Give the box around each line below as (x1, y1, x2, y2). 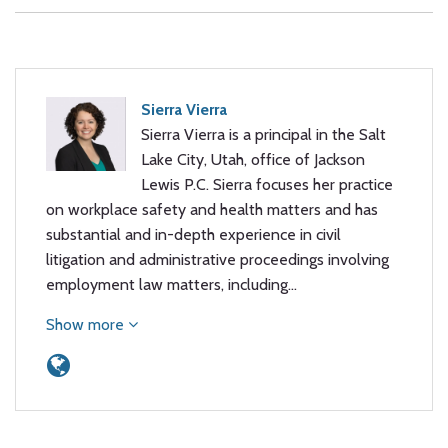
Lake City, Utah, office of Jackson (141, 150, 365, 169)
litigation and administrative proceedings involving (46, 250, 389, 269)
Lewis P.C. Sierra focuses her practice (141, 175, 393, 194)
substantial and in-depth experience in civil (46, 225, 341, 244)
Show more (46, 315, 128, 334)
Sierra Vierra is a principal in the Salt (141, 125, 386, 144)
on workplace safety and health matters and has (46, 200, 378, 219)
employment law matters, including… (46, 275, 297, 294)
